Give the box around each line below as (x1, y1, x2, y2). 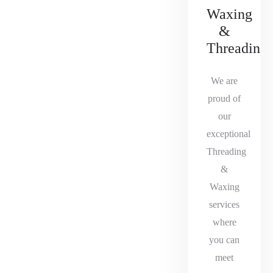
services (209, 199, 239, 210)
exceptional (207, 129, 250, 139)
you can (209, 235, 239, 245)
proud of (208, 93, 241, 104)
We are (211, 76, 238, 86)
